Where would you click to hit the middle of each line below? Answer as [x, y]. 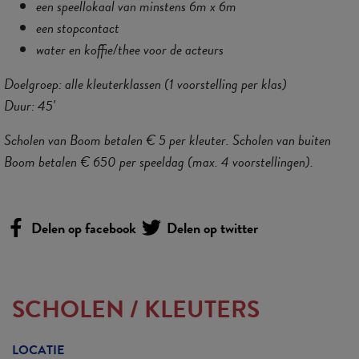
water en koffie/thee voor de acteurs [130, 49]
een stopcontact [78, 27]
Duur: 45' [30, 105]
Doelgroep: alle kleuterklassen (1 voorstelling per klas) [145, 83]
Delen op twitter [211, 228]
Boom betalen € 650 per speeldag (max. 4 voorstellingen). [159, 161]
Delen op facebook [84, 228]
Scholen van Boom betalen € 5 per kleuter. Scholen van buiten [167, 139]
